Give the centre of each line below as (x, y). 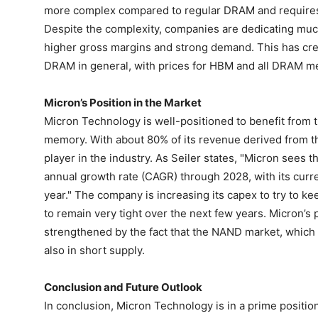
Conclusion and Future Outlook (123, 287)
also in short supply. (94, 251)
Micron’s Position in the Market (123, 103)
